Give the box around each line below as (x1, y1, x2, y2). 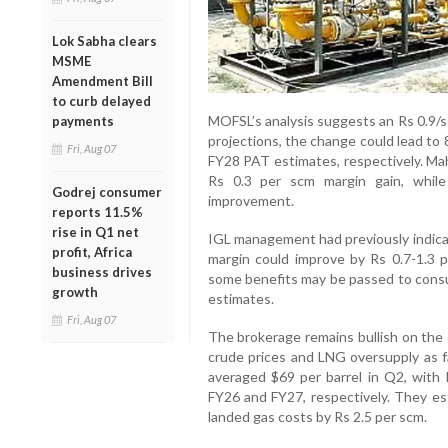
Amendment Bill (52, 72, 153, 89)
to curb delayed (52, 92, 151, 109)
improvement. (207, 192, 294, 210)
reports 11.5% (52, 203, 143, 220)
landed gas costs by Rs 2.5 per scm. (207, 408, 427, 426)
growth (52, 283, 98, 300)
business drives (52, 263, 152, 280)
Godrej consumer (52, 183, 162, 200)
